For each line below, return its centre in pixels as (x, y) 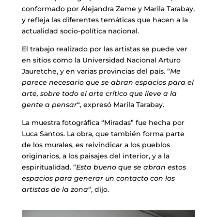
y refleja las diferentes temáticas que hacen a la (105, 20)
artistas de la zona (55, 189)
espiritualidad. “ (49, 167)
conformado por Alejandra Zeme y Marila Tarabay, (108, 8)
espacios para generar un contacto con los (98, 178)
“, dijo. (98, 189)
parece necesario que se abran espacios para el (108, 82)
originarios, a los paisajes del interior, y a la (95, 156)
